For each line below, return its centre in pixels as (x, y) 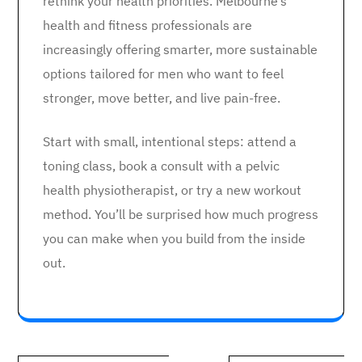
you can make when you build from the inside (174, 238)
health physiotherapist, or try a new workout (172, 190)
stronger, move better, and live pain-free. (162, 98)
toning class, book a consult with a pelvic (161, 166)
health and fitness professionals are (147, 25)
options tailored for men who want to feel (163, 74)
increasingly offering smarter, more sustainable (180, 49)
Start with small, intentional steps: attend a (170, 141)
